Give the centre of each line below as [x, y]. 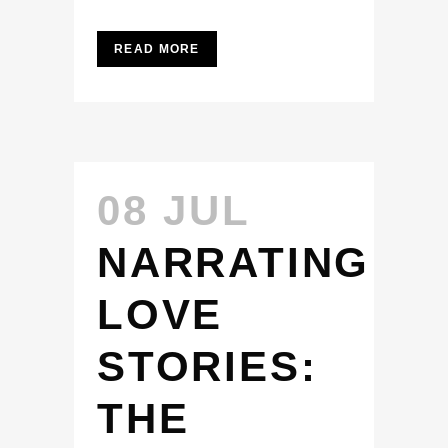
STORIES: [207, 366]
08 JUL [173, 210]
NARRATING [234, 262]
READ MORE [157, 49]
